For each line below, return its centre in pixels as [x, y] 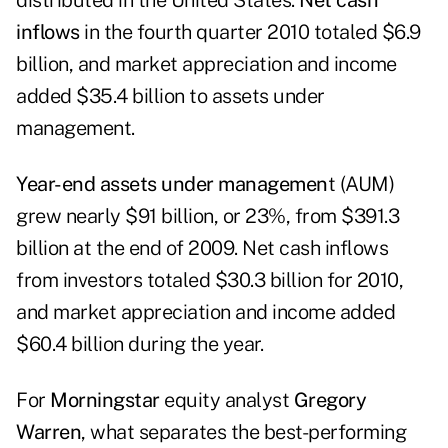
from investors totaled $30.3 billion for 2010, [209, 280]
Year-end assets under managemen [172, 184]
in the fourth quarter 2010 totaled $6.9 [250, 32]
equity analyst [229, 400]
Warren [48, 432]
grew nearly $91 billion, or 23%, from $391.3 [207, 216]
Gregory [329, 400]
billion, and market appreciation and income [206, 64]
